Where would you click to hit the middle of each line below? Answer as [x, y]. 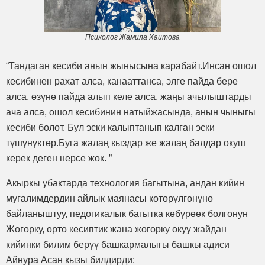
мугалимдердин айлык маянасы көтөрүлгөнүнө [109, 199]
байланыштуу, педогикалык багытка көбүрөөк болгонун [127, 214]
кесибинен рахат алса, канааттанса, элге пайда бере [122, 82]
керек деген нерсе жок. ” [59, 159]
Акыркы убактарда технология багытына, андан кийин [125, 183]
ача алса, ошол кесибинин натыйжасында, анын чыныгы [131, 112]
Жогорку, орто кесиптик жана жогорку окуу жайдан [116, 230]
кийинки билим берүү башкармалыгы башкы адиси [118, 245]
